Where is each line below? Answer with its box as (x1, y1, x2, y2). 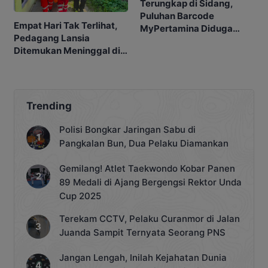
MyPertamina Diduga (140, 22, 233, 34)
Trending (26, 99, 72, 112)
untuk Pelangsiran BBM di (140, 35, 251, 47)
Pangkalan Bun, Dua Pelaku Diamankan (59, 137, 229, 149)
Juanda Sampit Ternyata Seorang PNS (59, 226, 226, 238)
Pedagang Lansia (14, 32, 90, 44)
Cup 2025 (59, 190, 101, 202)
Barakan (14, 57, 50, 69)
